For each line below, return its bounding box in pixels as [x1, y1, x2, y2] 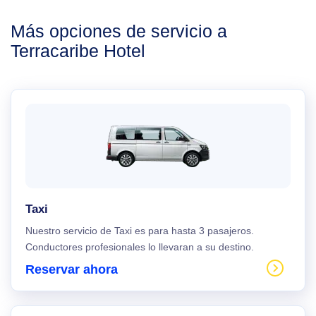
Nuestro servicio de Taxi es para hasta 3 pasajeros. [25, 225, 254, 236]
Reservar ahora [25, 262, 118, 276]
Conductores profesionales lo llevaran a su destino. [25, 241, 254, 253]
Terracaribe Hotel [11, 41, 145, 61]
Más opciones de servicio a [11, 21, 227, 41]
